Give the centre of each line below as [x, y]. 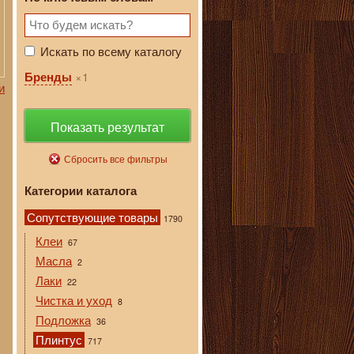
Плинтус [59, 340]
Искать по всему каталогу [111, 51]
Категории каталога [81, 190]
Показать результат [107, 127]
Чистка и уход [74, 300]
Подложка [63, 320]
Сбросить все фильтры [115, 159]
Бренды [48, 77]
